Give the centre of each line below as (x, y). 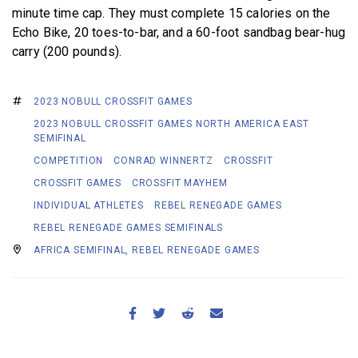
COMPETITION (69, 160)
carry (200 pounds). (67, 51)
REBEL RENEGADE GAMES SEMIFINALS (129, 227)
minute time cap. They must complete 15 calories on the (171, 13)
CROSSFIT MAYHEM (179, 183)
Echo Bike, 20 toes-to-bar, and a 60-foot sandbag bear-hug (179, 32)
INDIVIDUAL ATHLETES (89, 205)
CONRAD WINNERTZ (163, 160)
